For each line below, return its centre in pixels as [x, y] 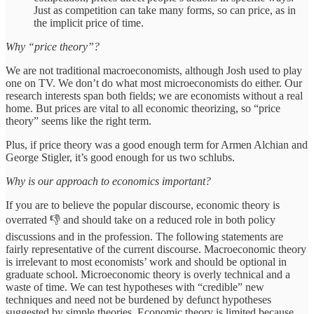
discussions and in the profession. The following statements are [144, 236]
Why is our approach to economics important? [108, 181]
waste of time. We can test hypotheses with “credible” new [135, 287]
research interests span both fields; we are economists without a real [154, 95]
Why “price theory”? [53, 46]
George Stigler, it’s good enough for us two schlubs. [120, 157]
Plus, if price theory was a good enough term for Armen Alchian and [157, 144]
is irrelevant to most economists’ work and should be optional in [146, 261]
